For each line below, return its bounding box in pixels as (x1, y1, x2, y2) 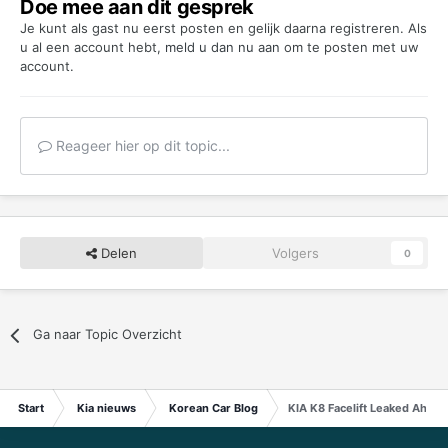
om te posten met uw (280, 39, 419, 56)
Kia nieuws (77, 401, 136, 416)
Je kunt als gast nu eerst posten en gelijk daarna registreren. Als (20, 20, 427, 37)
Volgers (272, 245, 319, 262)
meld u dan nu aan (165, 39, 280, 56)
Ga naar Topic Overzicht (33, 326, 183, 343)
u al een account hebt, (20, 39, 165, 56)
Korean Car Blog (169, 401, 258, 416)
